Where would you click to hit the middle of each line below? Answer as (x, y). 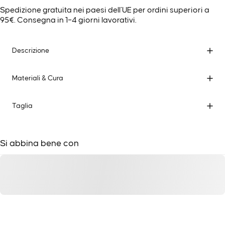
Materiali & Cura (38, 78)
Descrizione (31, 50)
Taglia (22, 106)
